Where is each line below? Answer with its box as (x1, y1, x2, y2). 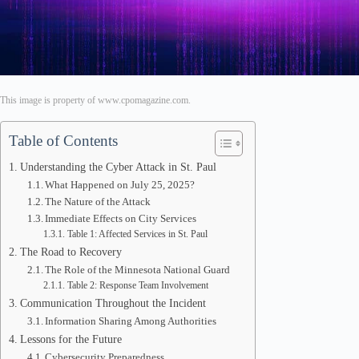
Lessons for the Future (19, 333, 122, 345)
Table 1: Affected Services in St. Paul (67, 229, 208, 240)
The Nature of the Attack (45, 196, 151, 208)
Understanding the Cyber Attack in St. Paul (19, 160, 216, 173)
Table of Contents (9, 132, 118, 149)
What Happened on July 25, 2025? (45, 179, 196, 191)
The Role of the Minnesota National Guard (45, 264, 231, 276)
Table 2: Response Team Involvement (67, 280, 208, 291)
